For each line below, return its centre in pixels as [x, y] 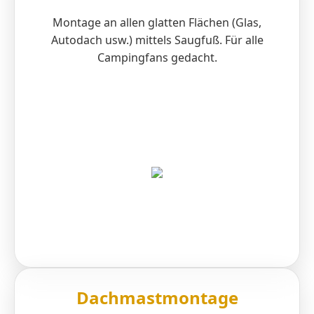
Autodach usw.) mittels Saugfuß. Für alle [157, 40]
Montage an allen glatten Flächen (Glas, [157, 23]
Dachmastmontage [157, 298]
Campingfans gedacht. [157, 58]
